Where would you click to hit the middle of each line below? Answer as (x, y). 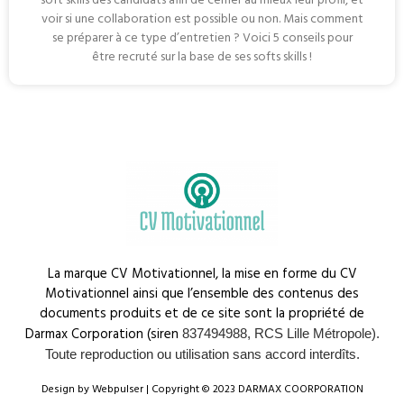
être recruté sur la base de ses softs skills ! (202, 57)
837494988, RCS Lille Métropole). (280, 334)
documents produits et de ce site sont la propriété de (202, 314)
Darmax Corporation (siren (103, 335)
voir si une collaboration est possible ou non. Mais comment (202, 19)
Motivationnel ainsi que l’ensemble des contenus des (202, 294)
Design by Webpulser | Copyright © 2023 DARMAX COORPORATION (202, 389)
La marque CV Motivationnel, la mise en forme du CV (202, 275)
